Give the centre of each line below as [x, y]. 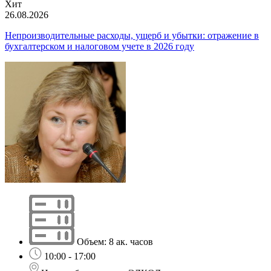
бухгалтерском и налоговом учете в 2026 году [100, 46]
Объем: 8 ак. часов [115, 241]
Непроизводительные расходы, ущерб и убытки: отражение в [132, 35]
